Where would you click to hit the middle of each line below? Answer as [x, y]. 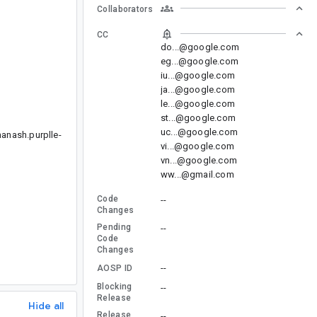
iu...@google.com [198, 75]
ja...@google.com [198, 89]
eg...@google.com [200, 61]
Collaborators [125, 9]
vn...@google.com [199, 160]
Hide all [46, 305]
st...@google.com [198, 117]
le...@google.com [198, 103]
